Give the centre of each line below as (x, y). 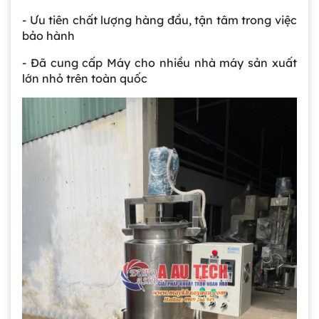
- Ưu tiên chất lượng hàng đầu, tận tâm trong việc (159, 20)
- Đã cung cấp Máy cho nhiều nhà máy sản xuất (159, 63)
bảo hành (48, 36)
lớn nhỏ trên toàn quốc (85, 79)
